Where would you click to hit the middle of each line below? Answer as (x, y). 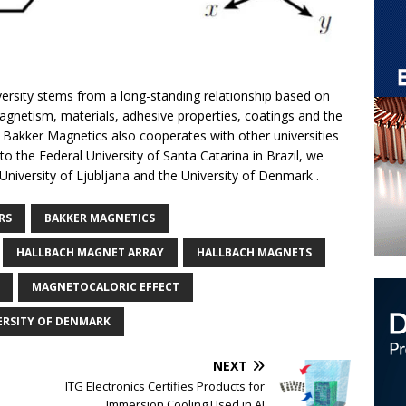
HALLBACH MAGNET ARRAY (90, 253)
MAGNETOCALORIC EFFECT (106, 287)
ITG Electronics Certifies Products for (165, 387)
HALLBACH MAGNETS (254, 253)
